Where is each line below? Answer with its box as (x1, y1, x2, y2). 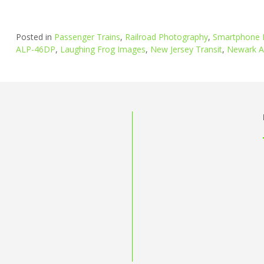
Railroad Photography (124, 31, 208, 43)
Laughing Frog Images (60, 44, 146, 55)
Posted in (15, 31, 54, 43)
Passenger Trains (54, 31, 120, 43)
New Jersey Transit (150, 44, 222, 55)
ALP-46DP (15, 44, 55, 55)
